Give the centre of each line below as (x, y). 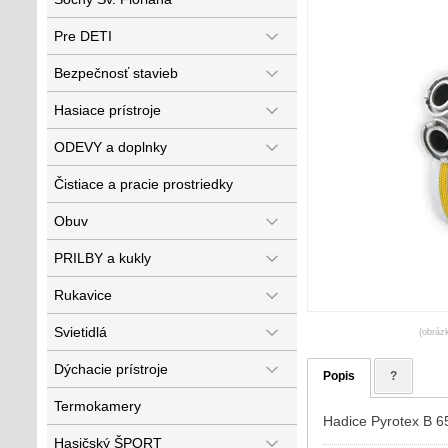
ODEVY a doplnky (110, 147)
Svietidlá (80, 332)
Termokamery (97, 406)
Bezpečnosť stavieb (116, 73)
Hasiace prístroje (107, 110)
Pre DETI (83, 36)
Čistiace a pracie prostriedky (143, 184)
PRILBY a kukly (102, 258)
